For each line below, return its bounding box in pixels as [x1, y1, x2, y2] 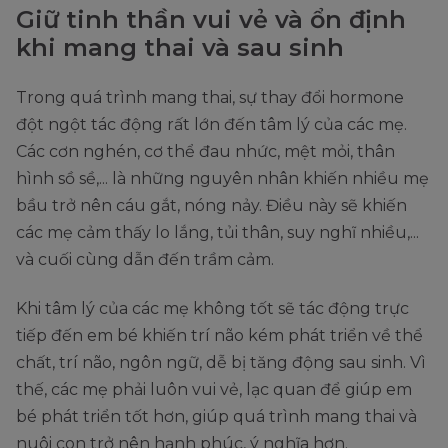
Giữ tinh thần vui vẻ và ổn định [16, 5, 406, 35]
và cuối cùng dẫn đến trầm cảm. [16, 250, 274, 270]
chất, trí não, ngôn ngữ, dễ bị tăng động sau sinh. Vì [16, 353, 426, 373]
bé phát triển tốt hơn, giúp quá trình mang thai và [16, 407, 417, 427]
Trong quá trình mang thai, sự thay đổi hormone [16, 88, 404, 108]
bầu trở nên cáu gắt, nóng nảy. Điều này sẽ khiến [16, 196, 407, 216]
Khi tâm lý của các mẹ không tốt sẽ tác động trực [16, 299, 409, 319]
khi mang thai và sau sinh [16, 33, 344, 63]
